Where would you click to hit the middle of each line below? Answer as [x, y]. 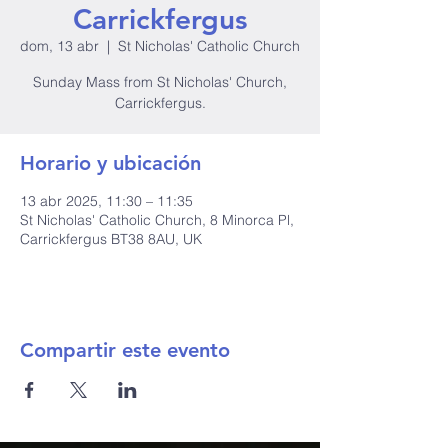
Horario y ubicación [110, 163]
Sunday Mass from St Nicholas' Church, [160, 82]
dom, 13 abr [59, 46]
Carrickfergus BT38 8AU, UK [111, 239]
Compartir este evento [125, 350]
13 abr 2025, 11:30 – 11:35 [106, 201]
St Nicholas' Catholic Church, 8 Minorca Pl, [157, 220]
